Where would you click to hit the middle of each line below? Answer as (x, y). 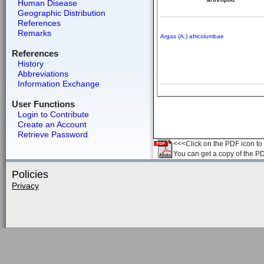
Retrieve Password (52, 134)
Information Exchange (58, 84)
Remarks (34, 33)
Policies (30, 174)
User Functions (43, 104)
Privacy (25, 186)
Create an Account (52, 124)
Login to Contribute (53, 114)
